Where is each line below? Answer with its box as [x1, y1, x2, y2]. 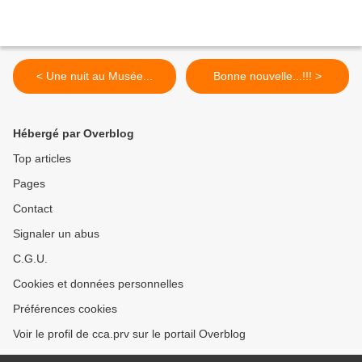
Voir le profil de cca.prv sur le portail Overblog [13, 327, 246, 341]
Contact [13, 202, 53, 216]
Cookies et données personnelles [13, 277, 183, 291]
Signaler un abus [13, 227, 99, 241]
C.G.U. [13, 252, 48, 266]
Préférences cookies [13, 302, 117, 316]
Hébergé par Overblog [13, 127, 134, 141]
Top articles [13, 152, 71, 166]
